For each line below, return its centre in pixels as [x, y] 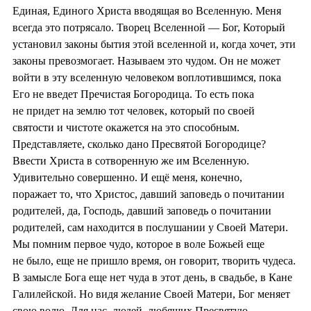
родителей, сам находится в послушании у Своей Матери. [150, 227]
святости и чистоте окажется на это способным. [126, 127]
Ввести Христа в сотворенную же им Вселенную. [131, 160]
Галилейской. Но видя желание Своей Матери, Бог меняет [151, 294]
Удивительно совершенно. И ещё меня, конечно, [127, 177]
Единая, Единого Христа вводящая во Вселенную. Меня [147, 10]
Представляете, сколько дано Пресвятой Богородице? [139, 144]
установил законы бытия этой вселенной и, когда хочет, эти [154, 44]
